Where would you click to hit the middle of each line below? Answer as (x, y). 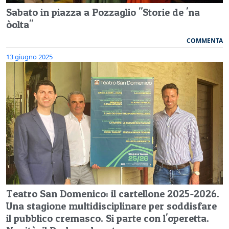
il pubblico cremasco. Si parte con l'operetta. (108, 218)
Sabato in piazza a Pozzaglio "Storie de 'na (103, 12)
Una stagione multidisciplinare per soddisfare (111, 206)
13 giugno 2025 (29, 56)
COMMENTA (205, 40)
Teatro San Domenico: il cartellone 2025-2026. (113, 193)
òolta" (20, 24)
